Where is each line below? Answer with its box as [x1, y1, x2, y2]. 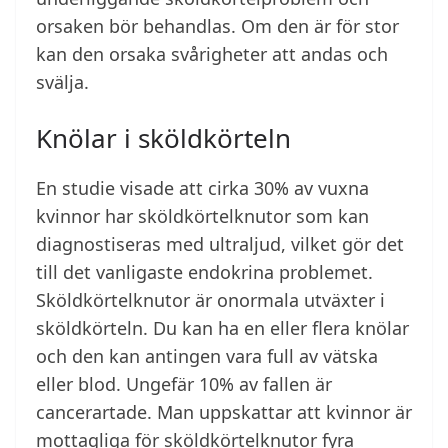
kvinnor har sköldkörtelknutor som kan [36, 204, 369, 229]
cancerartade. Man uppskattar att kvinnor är [36, 400, 412, 425]
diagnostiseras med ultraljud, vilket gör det [36, 232, 404, 257]
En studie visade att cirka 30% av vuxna [36, 176, 369, 201]
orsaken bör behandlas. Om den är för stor [36, 14, 399, 39]
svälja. [36, 70, 89, 95]
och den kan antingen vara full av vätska [36, 344, 378, 369]
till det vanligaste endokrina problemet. [36, 260, 373, 285]
